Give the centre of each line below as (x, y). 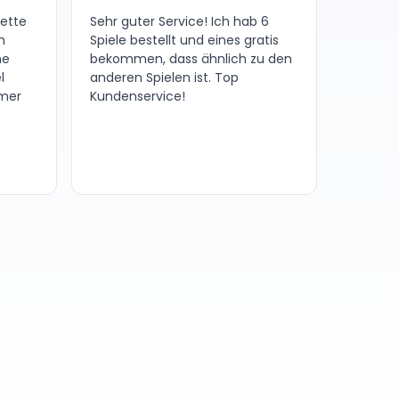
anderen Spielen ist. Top (164, 78)
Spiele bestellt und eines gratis (184, 41)
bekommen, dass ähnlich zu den (191, 59)
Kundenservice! (138, 97)
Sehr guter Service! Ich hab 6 (179, 22)
